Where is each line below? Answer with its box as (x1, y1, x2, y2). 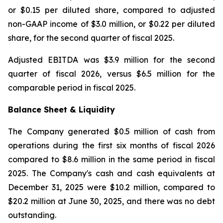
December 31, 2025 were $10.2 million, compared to (8, 182, 215, 192)
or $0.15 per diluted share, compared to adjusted (8, 4, 215, 15)
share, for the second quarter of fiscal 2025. (8, 32, 174, 43)
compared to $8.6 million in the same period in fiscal (8, 154, 215, 164)
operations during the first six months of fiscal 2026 (8, 140, 215, 150)
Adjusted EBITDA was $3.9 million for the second (8, 54, 215, 65)
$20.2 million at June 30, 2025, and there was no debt (8, 196, 215, 206)
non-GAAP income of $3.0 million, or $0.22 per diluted (8, 18, 215, 29)
